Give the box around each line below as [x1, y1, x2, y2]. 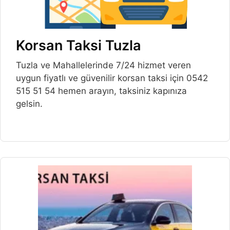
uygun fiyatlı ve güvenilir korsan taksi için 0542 [16, 73, 208, 84]
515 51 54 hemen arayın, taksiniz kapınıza [16, 86, 187, 97]
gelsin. [16, 99, 43, 109]
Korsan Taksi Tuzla [16, 37, 141, 54]
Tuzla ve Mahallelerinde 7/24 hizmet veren [16, 60, 191, 71]
